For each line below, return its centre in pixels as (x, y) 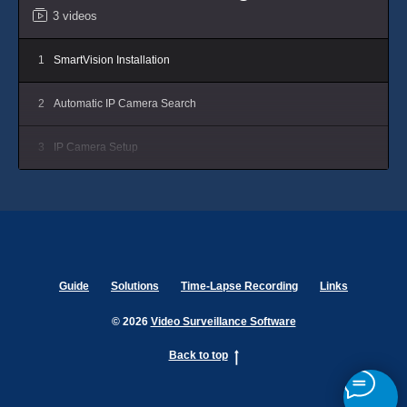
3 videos (75, 15)
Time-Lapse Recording (239, 287)
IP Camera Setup (96, 147)
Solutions (135, 287)
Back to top (198, 356)
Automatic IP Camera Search (125, 103)
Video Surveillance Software (223, 322)
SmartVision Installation (112, 60)
